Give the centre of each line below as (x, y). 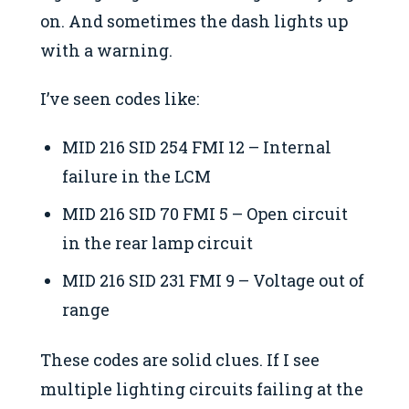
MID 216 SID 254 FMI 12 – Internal (197, 147)
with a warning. (106, 51)
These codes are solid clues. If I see (180, 359)
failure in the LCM (137, 176)
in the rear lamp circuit (158, 243)
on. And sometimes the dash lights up (194, 21)
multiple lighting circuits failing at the (202, 388)
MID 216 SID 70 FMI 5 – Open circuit (205, 214)
